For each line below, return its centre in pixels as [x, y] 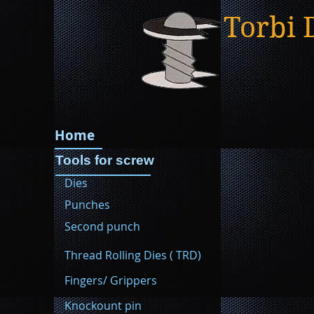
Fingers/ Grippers [111, 280]
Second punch [102, 226]
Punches [87, 205]
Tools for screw [105, 160]
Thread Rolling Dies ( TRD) [133, 255]
